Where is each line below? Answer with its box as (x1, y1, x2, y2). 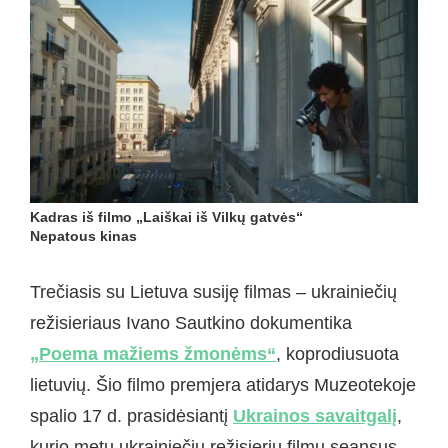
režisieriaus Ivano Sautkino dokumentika (30, 313, 352, 334)
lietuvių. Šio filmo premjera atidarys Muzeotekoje (30, 375, 416, 396)
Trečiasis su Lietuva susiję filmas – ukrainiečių (30, 282, 397, 303)
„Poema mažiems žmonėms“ (30, 344, 276, 365)
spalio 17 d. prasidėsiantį (30, 406, 233, 427)
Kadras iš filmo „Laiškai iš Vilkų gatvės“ (30, 208, 303, 225)
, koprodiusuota (276, 344, 399, 365)
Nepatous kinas (30, 227, 137, 244)
